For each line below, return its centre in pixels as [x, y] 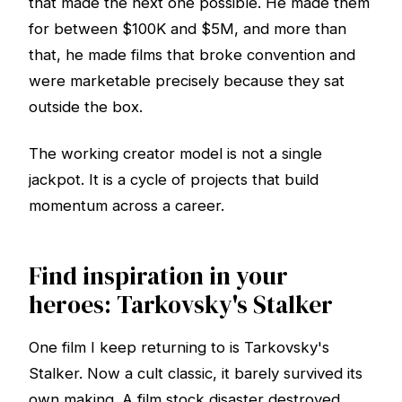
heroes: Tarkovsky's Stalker [181, 304]
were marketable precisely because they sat [187, 81]
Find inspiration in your [158, 275]
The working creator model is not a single [175, 153]
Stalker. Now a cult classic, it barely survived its [196, 374]
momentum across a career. [127, 205]
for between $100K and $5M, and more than [188, 29]
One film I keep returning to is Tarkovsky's [179, 348]
